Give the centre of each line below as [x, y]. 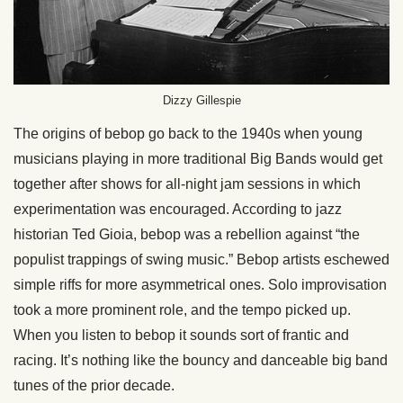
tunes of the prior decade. [94, 386]
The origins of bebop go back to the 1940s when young [188, 134]
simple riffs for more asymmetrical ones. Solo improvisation [200, 285]
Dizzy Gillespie [201, 101]
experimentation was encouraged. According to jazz [178, 210]
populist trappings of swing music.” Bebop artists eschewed [201, 260]
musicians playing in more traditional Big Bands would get [198, 159]
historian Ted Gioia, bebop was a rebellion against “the [187, 235]
